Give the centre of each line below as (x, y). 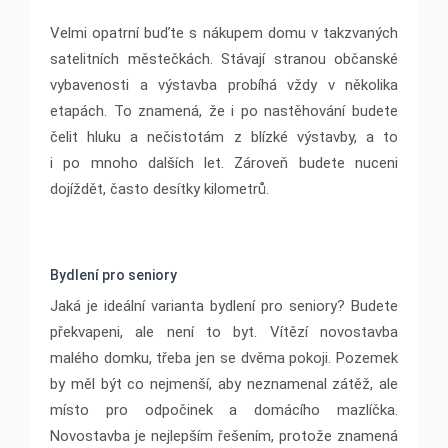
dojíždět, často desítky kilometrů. (159, 189)
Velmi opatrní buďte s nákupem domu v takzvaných (224, 33)
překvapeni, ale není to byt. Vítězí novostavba (224, 332)
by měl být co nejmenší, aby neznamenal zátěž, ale (224, 384)
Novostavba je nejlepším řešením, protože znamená (224, 436)
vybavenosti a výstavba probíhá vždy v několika (224, 85)
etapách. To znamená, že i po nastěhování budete (224, 111)
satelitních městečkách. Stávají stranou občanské (224, 59)
